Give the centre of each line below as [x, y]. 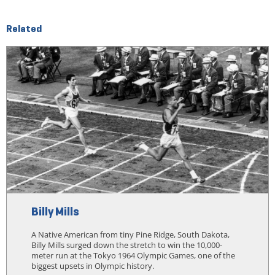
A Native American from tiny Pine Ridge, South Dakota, [130, 235]
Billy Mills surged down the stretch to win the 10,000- [126, 245]
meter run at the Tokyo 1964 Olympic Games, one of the [133, 256]
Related [24, 28]
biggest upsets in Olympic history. [92, 266]
